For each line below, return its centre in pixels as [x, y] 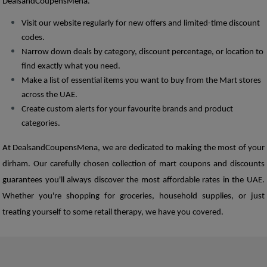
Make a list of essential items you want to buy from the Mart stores [141, 80]
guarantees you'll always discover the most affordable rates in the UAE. [133, 180]
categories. [43, 123]
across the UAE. [50, 95]
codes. [34, 38]
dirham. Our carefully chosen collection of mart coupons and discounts [133, 164]
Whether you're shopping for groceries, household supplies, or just [133, 196]
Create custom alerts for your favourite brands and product [127, 109]
